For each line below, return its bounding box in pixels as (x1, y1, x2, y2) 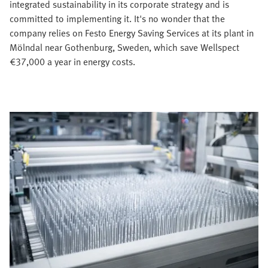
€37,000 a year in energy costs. (10, 54, 135, 69)
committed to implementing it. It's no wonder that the (10, 11, 225, 26)
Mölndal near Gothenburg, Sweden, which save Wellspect (10, 39, 239, 54)
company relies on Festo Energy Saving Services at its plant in (10, 25, 254, 40)
